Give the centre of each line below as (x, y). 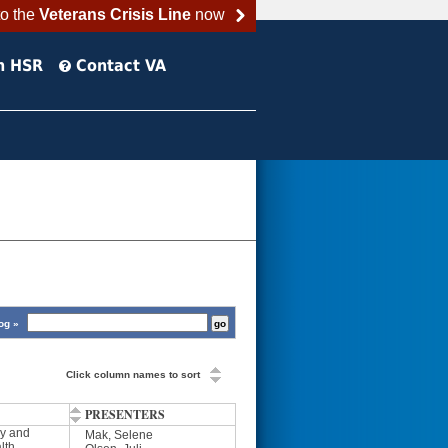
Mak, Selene (119, 435)
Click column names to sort (133, 374)
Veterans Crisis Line (114, 15)
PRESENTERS (125, 414)
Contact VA (121, 65)
